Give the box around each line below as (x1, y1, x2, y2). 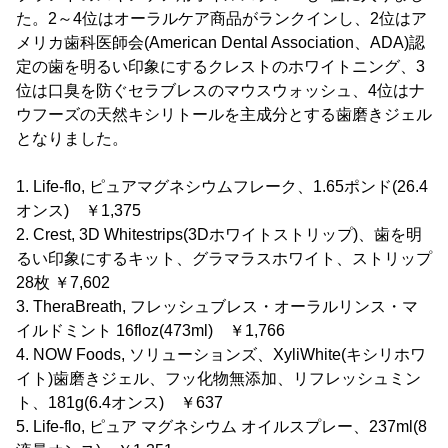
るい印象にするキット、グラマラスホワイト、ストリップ (16, 250, 432, 268)
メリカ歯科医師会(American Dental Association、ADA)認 (16, 34, 425, 52)
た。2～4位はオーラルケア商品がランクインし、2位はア (16, 10, 427, 28)
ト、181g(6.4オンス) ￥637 (16, 394, 223, 412)
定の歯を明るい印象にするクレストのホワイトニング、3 (16, 58, 425, 76)
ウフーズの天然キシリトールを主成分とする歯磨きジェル (16, 106, 432, 124)
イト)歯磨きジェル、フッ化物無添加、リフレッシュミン (16, 370, 421, 388)
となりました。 (16, 130, 128, 148)
